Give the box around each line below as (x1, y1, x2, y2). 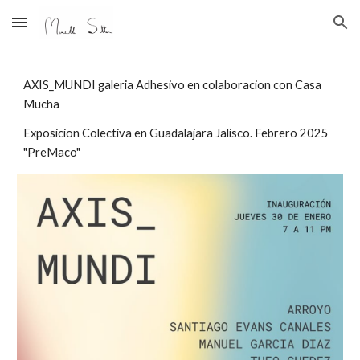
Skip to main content (13, 22, 127, 37)
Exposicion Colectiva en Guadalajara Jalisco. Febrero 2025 (23, 126, 329, 140)
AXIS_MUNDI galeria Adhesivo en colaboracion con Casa (23, 78, 322, 92)
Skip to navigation (247, 22, 347, 37)
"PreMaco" (23, 145, 81, 159)
